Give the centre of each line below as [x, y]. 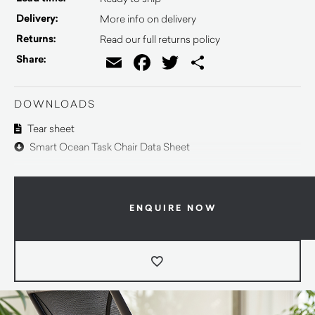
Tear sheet [50, 128]
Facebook [192, 62]
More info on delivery [148, 19]
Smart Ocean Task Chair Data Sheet [109, 147]
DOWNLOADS [55, 104]
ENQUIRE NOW [173, 208]
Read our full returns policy [160, 39]
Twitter [208, 62]
